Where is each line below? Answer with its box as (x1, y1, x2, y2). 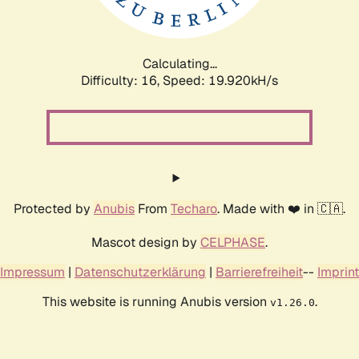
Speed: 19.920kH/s (163, 71, 278, 89)
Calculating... (142, 54, 217, 72)
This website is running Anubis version (42, 292, 270, 310)
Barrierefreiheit (216, 263, 303, 280)
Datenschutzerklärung (75, 263, 206, 280)
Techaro (171, 200, 217, 217)
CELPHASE (200, 233, 265, 251)
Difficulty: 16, (81, 71, 163, 89)
